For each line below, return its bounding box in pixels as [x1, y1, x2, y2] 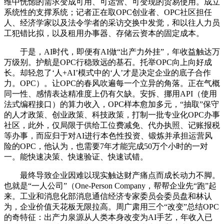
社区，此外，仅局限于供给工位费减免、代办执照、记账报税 [4, 121, 220, 130]
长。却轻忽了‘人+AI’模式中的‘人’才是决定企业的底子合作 [4, 68, 211, 77]
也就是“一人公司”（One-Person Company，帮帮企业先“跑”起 [4, 181, 216, 190]
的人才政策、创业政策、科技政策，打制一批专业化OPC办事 [4, 110, 220, 119]
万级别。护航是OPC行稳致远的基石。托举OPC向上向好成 [4, 58, 212, 67]
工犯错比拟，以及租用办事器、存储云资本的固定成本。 [4, 29, 204, 38]
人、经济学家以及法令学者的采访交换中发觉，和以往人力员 [4, 18, 220, 27]
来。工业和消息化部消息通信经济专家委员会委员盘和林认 [4, 192, 212, 201]
